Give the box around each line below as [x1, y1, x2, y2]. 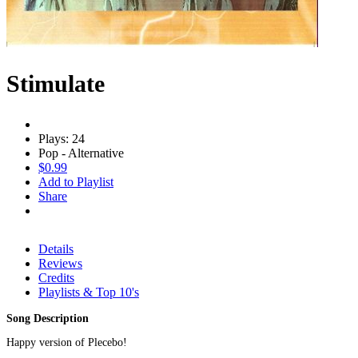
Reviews [38, 256, 82, 270]
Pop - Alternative [38, 145, 124, 160]
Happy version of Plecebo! [6, 336, 127, 348]
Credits [38, 270, 74, 284]
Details [38, 241, 74, 256]
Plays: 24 [38, 131, 85, 145]
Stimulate [6, 70, 105, 97]
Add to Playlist [38, 174, 113, 189]
